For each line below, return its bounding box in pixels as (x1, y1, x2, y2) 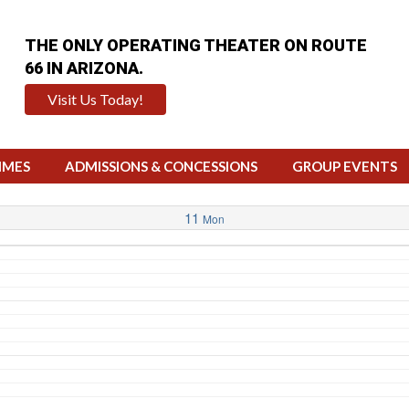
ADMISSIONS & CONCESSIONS (65, 158, 257, 174)
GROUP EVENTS (292, 158, 397, 174)
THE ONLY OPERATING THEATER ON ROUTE (24, 36, 367, 55)
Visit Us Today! (47, 90, 143, 108)
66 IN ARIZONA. (24, 58, 143, 78)
